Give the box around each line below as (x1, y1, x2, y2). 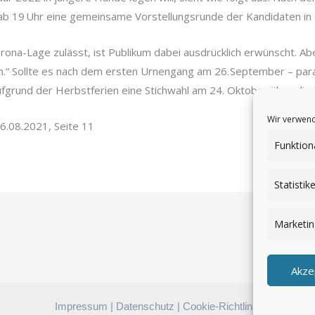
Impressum (55, 300, 108, 313)
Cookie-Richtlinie (183, 300, 260, 313)
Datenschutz (116, 300, 174, 313)
